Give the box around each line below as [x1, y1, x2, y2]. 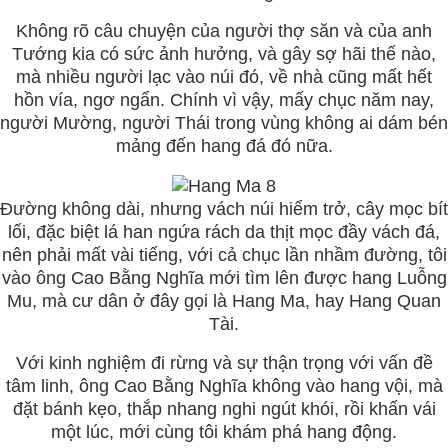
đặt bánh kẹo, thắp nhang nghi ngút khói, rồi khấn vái [12, 399, 436, 419]
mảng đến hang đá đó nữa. [115, 136, 333, 157]
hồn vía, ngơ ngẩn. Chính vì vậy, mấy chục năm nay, [14, 90, 434, 111]
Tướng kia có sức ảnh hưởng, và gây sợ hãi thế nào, [12, 44, 436, 65]
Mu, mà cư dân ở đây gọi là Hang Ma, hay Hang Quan [7, 291, 441, 311]
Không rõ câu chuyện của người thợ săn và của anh [16, 21, 432, 42]
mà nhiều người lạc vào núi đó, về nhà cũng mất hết [16, 67, 432, 88]
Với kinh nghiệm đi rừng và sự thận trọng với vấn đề [15, 353, 433, 373]
